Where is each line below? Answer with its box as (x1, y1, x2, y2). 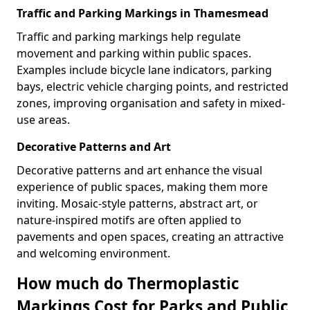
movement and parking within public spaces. (17, 46, 251, 61)
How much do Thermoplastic (17, 273, 239, 294)
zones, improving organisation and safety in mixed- (17, 95, 285, 111)
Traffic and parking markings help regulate (17, 29, 241, 44)
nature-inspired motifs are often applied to (17, 212, 241, 228)
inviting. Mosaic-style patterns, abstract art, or (17, 196, 258, 211)
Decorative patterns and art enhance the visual (17, 163, 262, 178)
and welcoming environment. (17, 246, 170, 261)
